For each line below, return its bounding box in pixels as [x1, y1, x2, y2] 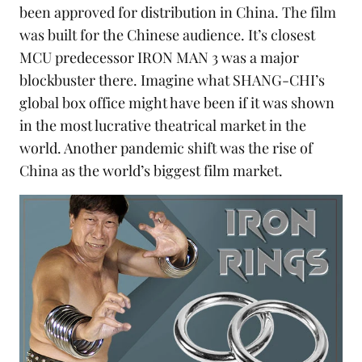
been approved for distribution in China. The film [19, 2, 336, 23]
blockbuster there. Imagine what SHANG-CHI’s [19, 70, 325, 90]
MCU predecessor [19, 48, 137, 68]
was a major [218, 48, 299, 68]
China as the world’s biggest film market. [19, 161, 283, 181]
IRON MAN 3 [137, 48, 218, 68]
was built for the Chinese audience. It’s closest [19, 25, 315, 45]
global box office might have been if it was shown [19, 93, 335, 113]
